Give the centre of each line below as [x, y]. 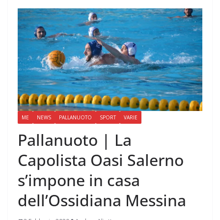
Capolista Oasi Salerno [101, 160]
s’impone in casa [79, 180]
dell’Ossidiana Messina [102, 200]
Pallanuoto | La [75, 140]
